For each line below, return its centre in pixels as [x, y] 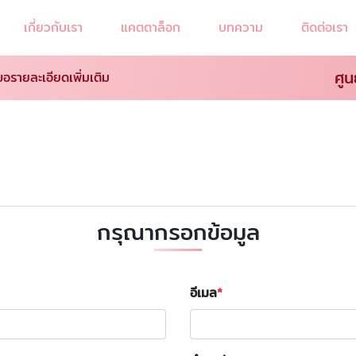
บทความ [240, 27]
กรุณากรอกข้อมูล [178, 232]
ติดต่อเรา [324, 27]
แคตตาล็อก [150, 27]
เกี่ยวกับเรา [53, 27]
